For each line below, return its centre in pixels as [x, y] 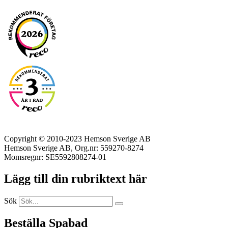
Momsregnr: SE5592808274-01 [55, 157]
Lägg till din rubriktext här [76, 178]
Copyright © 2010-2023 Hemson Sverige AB [77, 138]
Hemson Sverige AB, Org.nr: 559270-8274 [74, 148]
